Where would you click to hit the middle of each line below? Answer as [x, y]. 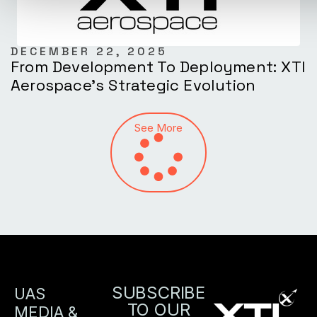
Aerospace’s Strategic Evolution [133, 85]
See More [158, 127]
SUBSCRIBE [158, 292]
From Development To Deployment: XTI [158, 66]
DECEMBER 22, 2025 [89, 51]
